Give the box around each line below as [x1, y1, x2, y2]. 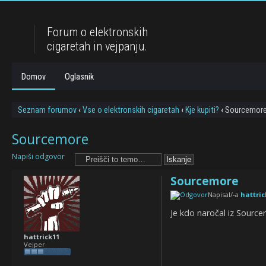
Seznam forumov [18, 105, 77, 115]
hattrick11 [24, 232, 59, 241]
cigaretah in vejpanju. [47, 39, 147, 53]
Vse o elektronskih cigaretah [83, 105, 179, 115]
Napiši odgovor [12, 151, 65, 161]
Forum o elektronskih [47, 25, 148, 39]
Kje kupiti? [185, 105, 219, 115]
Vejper [24, 239, 45, 249]
